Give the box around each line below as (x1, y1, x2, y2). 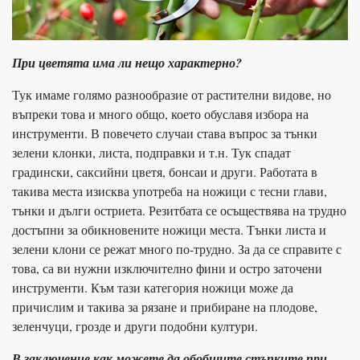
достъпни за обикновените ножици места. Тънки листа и (12, 220, 326, 238)
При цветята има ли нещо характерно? (12, 53, 242, 72)
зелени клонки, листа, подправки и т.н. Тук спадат (12, 143, 291, 161)
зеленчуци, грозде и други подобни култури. (12, 317, 258, 334)
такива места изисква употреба (12, 182, 186, 199)
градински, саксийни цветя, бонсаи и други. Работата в (12, 162, 317, 180)
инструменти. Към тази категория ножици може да (12, 278, 293, 296)
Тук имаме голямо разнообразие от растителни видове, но (12, 85, 331, 103)
